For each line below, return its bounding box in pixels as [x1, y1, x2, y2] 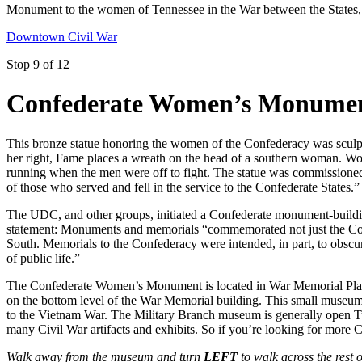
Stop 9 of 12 [6, 57, 69, 71]
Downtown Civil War [6, 29, 117, 44]
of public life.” [6, 250, 80, 265]
